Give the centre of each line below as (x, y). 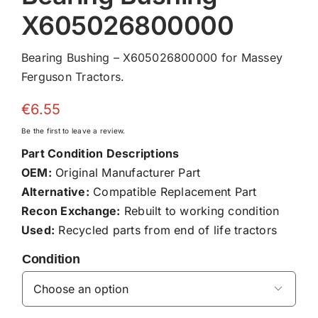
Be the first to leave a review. (73, 130)
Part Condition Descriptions (100, 153)
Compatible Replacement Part (173, 191)
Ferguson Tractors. (73, 76)
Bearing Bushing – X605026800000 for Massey (152, 57)
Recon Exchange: (71, 210)
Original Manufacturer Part (126, 172)
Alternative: (55, 191)
